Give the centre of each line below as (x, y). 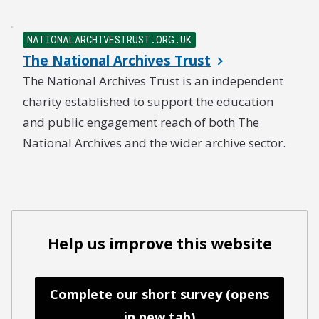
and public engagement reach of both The (141, 122)
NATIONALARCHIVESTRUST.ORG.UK (109, 40)
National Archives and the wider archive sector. (154, 143)
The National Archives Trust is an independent (153, 81)
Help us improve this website (159, 244)
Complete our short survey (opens (159, 294)
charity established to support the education (148, 101)
